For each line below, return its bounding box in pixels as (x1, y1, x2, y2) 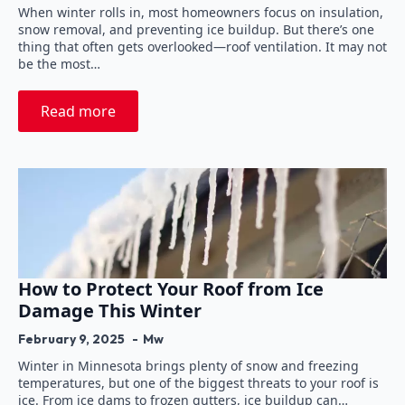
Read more (41, 100, 116, 121)
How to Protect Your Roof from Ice (18, 276, 324, 301)
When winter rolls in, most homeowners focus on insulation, (18, 3, 383, 21)
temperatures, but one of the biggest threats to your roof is (18, 373, 379, 391)
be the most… (18, 54, 100, 72)
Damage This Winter (18, 297, 202, 323)
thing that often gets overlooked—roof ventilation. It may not (18, 37, 387, 55)
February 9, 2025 (18, 330, 127, 347)
